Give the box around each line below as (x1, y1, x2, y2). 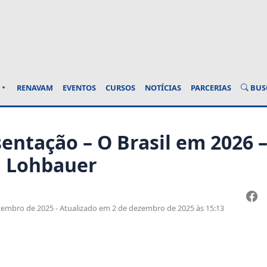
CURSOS (105, 82, 135, 93)
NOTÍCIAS (145, 82, 181, 93)
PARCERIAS (191, 82, 231, 93)
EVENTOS (63, 82, 96, 93)
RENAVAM (17, 82, 53, 93)
